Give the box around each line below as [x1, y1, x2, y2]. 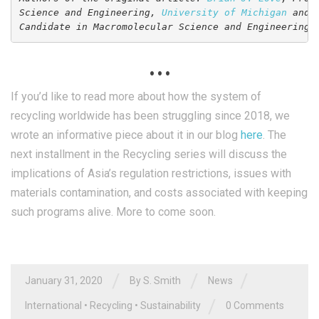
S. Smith [143, 274, 181, 286]
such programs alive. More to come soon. [11, 204, 216, 219]
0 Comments [226, 300, 284, 312]
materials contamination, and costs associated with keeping [11, 185, 308, 199]
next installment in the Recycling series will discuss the [11, 147, 287, 161]
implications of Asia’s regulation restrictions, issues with [11, 166, 291, 180]
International [25, 300, 82, 312]
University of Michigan [161, 7, 287, 19]
